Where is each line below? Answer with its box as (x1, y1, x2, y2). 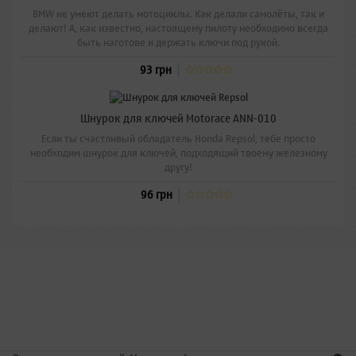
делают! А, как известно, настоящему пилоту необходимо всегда (28, 19, 328, 38)
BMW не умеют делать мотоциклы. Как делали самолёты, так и (32, 5, 324, 24)
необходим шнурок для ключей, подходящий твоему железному (29, 143, 327, 162)
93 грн (140, 60, 172, 81)
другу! (164, 157, 192, 176)
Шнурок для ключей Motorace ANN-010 (80, 108, 277, 129)
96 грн (140, 184, 172, 205)
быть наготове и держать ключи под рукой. (76, 33, 280, 52)
